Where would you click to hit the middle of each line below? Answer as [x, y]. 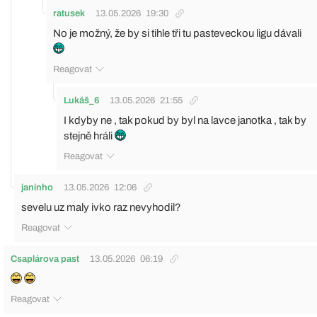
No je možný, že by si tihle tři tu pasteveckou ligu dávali [177, 33]
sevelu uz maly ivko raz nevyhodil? [101, 207]
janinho [37, 187]
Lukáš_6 [81, 100]
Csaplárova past [45, 259]
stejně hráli [89, 136]
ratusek [69, 13]
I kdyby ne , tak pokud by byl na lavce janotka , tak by [185, 120]
